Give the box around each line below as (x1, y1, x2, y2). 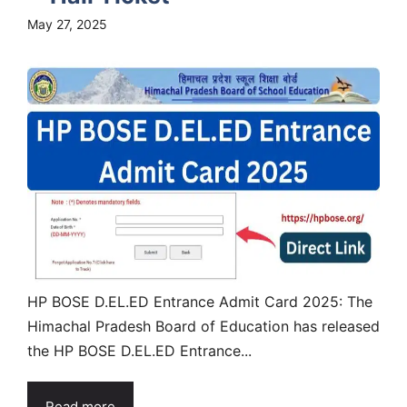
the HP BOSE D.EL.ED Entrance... (27, 341, 252, 360)
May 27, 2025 (27, 15, 107, 32)
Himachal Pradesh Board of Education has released (27, 316, 380, 335)
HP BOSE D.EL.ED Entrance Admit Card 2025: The (27, 292, 372, 311)
